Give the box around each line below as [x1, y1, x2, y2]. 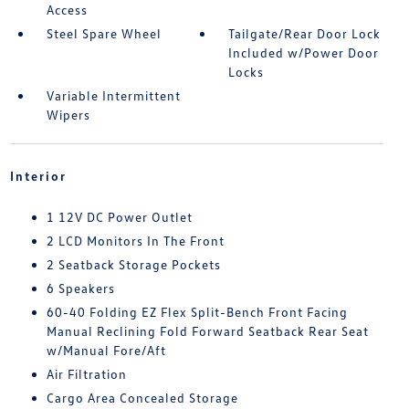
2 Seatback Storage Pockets [46, 257, 221, 273]
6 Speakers [46, 280, 115, 297]
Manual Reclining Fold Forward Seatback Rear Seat [46, 323, 369, 340]
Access [46, 2, 88, 18]
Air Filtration [46, 366, 127, 383]
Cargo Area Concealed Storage [46, 390, 238, 406]
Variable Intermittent [46, 88, 181, 104]
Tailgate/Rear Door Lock [228, 26, 382, 42]
